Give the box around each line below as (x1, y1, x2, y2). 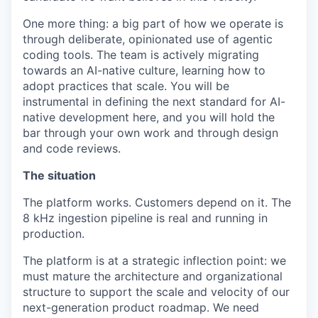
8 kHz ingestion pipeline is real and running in (23, 211, 268, 225)
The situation (23, 168, 96, 182)
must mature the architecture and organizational (23, 269, 283, 283)
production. (23, 226, 84, 241)
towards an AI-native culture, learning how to (23, 63, 265, 77)
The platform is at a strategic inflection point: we (23, 253, 286, 268)
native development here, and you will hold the (23, 110, 275, 124)
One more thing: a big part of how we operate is (23, 16, 283, 31)
